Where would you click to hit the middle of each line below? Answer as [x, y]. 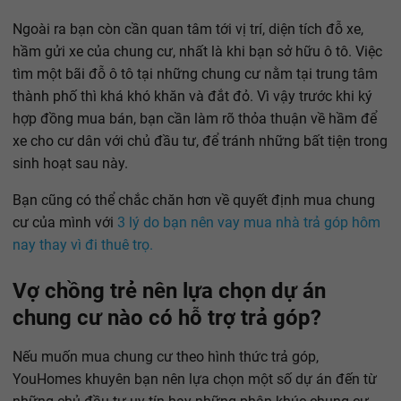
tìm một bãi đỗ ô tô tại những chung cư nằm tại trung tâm [195, 73]
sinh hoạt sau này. [70, 163]
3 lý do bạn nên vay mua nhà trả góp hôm [249, 222]
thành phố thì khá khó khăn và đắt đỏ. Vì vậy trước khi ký [192, 96]
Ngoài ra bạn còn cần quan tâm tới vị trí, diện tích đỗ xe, [188, 29]
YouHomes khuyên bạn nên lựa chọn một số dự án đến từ [195, 380]
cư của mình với [65, 222]
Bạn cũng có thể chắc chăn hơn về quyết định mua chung [194, 200]
